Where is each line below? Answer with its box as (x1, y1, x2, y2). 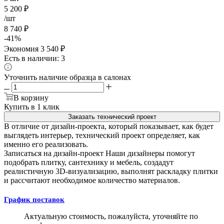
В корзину (13, 93, 48, 102)
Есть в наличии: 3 (4, 53, 65, 62)
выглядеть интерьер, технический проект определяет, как (4, 130, 200, 139)
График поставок (4, 195, 64, 203)
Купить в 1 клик (4, 102, 59, 111)
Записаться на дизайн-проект (4, 148, 103, 157)
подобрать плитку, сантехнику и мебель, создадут (4, 157, 173, 166)
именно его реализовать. (4, 139, 88, 148)
